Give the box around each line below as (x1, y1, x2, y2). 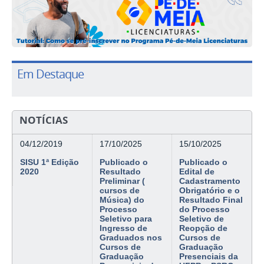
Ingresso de (100, 223, 148, 233)
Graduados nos (100, 233, 163, 243)
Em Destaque (17, 66, 84, 82)
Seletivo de (179, 214, 225, 224)
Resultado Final (179, 195, 243, 205)
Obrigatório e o (179, 186, 240, 196)
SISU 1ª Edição (20, 157, 80, 167)
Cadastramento (179, 176, 241, 186)
